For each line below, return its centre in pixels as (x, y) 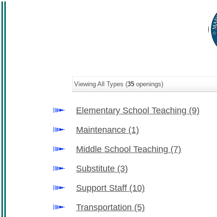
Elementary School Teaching (132, 110)
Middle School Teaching (123, 149)
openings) (149, 84)
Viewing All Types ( (101, 84)
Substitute (97, 169)
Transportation (105, 207)
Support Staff (103, 188)
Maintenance (102, 130)
